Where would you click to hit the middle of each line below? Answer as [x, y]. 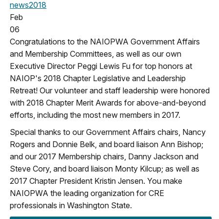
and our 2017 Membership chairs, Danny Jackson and [104, 156]
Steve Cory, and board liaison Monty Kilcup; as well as [105, 168]
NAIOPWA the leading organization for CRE [87, 193]
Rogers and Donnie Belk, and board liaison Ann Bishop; [107, 144]
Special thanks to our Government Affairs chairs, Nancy [108, 132]
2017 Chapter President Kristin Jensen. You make [96, 181]
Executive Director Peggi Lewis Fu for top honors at [101, 66]
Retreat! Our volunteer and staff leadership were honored [110, 90]
